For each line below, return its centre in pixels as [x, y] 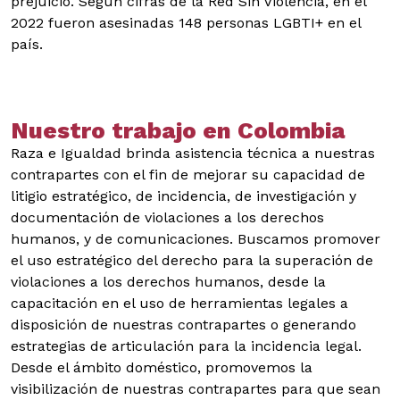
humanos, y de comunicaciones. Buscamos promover [196, 239]
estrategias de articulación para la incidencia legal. [186, 346]
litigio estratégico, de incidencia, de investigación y [183, 196]
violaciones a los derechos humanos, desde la [168, 282]
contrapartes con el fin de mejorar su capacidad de [188, 175]
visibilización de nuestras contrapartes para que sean [196, 389]
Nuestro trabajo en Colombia [178, 130]
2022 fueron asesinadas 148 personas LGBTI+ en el [186, 23]
